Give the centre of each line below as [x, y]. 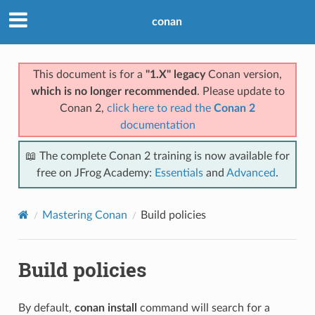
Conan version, [244, 74]
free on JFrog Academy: [96, 173]
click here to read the [160, 108]
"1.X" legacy [175, 74]
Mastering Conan [84, 215]
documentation [157, 125]
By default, [46, 308]
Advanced [251, 173]
